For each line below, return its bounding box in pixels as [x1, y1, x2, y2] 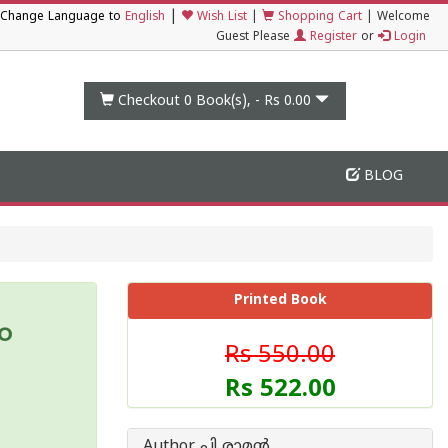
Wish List [193, 10, 247, 25]
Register [306, 30, 357, 45]
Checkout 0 [118, 92, 193, 110]
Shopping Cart [274, 10, 362, 25]
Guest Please [216, 30, 294, 45]
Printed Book [233, 292, 327, 309]
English [125, 10, 165, 25]
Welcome [377, 10, 430, 25]
